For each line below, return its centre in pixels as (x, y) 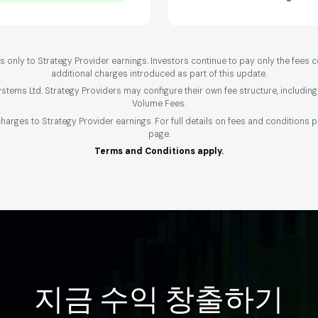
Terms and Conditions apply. (159, 152)
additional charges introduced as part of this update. (159, 73)
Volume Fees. (159, 104)
